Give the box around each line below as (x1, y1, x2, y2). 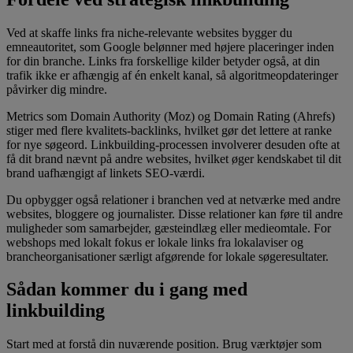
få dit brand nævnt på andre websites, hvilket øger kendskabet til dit (6, 151, 341, 165)
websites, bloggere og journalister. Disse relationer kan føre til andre (6, 206, 343, 221)
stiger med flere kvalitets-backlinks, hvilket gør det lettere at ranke (6, 123, 332, 137)
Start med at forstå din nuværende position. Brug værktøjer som (6, 337, 321, 351)
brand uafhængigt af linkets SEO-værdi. (6, 165, 205, 180)
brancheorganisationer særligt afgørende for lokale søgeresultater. (6, 249, 329, 263)
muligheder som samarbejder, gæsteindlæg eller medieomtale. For (6, 221, 331, 235)
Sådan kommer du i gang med (6, 279, 247, 300)
